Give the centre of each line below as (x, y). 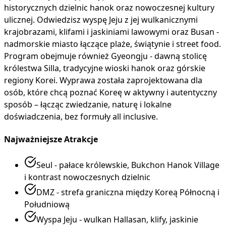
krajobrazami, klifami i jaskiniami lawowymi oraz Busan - (111, 32)
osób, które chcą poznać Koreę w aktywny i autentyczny (110, 92)
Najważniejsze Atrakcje (51, 139)
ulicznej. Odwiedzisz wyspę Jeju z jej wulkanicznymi (101, 19)
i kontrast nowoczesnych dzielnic (87, 177)
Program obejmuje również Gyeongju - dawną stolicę (105, 56)
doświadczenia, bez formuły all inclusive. (81, 116)
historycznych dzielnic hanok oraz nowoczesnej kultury (109, 7)
